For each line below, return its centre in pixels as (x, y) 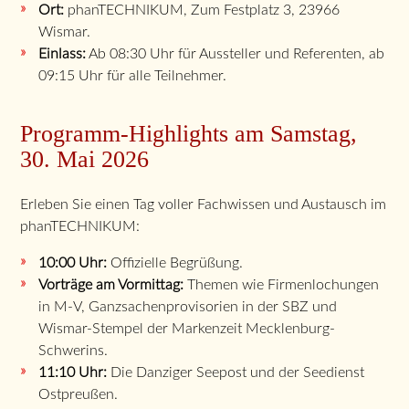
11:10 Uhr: (73, 372)
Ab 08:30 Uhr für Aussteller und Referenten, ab (236, 53)
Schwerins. (73, 350)
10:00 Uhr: (73, 262)
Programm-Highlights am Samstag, (189, 133)
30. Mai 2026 (85, 159)
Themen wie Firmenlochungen (282, 284)
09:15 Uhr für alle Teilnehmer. (133, 75)
